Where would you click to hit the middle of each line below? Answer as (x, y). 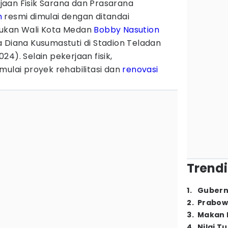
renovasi (140, 69)
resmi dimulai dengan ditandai (66, 17)
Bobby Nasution (127, 30)
